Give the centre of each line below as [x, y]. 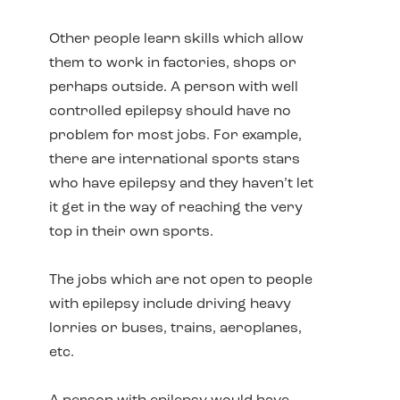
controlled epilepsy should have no [170, 112]
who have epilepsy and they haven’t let [181, 184]
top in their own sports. [131, 232]
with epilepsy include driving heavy [170, 304]
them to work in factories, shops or [173, 63]
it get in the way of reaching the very [176, 208]
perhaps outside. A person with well [174, 87]
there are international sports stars [175, 160]
